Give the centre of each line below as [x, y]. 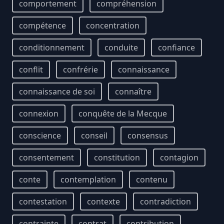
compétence [42, 25]
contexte [103, 201]
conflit [31, 69]
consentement [46, 157]
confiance [176, 47]
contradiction [165, 201]
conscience [40, 135]
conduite [121, 47]
